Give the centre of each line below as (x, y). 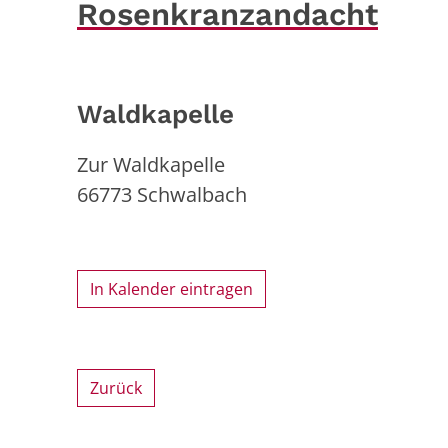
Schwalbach (192, 194)
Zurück (116, 388)
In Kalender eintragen (171, 288)
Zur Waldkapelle (151, 164)
